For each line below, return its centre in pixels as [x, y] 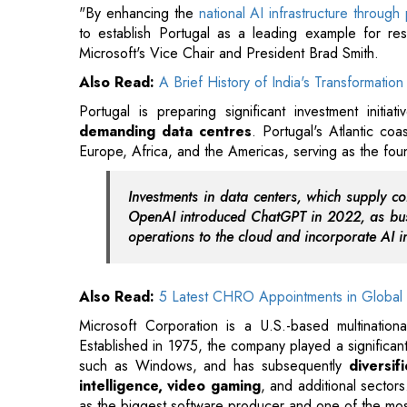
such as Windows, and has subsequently [211, 270]
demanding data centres [165, 35]
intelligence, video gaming [170, 290]
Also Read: [119, 201]
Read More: [138, 354]
